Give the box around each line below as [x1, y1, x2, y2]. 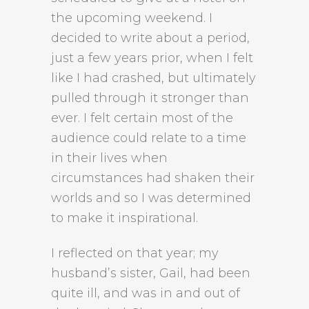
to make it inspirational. [51, 210, 198, 226]
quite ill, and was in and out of [51, 286, 240, 301]
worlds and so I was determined [51, 190, 251, 206]
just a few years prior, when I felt [51, 50, 253, 66]
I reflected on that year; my [51, 246, 219, 261]
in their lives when [51, 150, 168, 166]
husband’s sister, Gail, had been [51, 266, 250, 281]
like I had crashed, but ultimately [51, 70, 256, 86]
